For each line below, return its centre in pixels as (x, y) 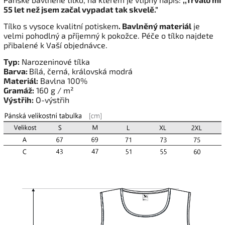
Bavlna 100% (63, 81)
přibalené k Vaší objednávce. (55, 45)
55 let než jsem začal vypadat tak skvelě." (81, 10)
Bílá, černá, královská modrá (81, 71)
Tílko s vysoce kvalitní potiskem (61, 26)
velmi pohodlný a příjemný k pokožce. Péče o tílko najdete (108, 36)
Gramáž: (19, 90)
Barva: (16, 71)
